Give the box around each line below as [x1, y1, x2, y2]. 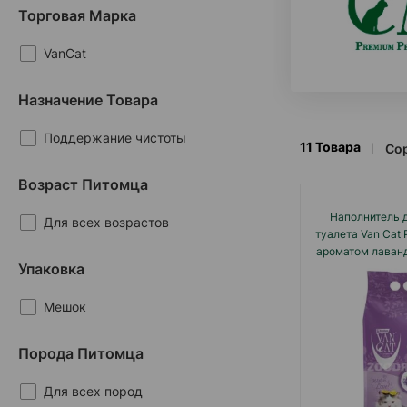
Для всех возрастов [44, 213, 169, 230]
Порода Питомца [18, 343, 144, 362]
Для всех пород [44, 382, 143, 399]
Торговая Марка [18, 5, 136, 25]
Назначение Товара [18, 90, 158, 109]
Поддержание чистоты [44, 129, 186, 145]
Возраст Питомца [18, 174, 148, 194]
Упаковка [18, 259, 84, 278]
